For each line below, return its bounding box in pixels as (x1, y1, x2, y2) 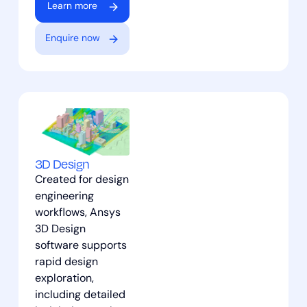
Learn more (47, 1, 98, 12)
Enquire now (45, 34, 100, 45)
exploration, (34, 273, 94, 284)
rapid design (34, 256, 98, 268)
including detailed (34, 289, 125, 301)
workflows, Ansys (34, 207, 121, 219)
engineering (34, 191, 94, 202)
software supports (34, 240, 127, 251)
